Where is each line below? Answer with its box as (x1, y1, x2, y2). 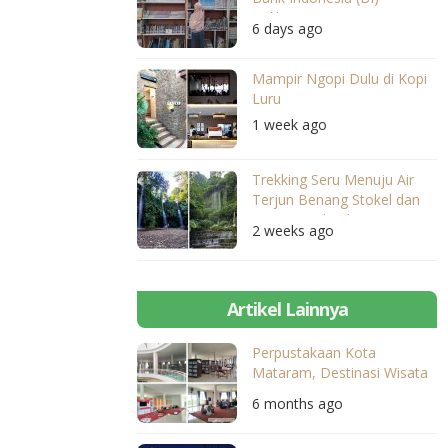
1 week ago (252, 115, 327, 134)
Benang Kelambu (252, 210, 363, 229)
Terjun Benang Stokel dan (252, 190, 420, 209)
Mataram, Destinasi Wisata (252, 363, 428, 382)
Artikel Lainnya (226, 297, 348, 321)
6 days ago (252, 19, 323, 38)
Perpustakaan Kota (252, 343, 376, 362)
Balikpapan (252, 8, 323, 27)
